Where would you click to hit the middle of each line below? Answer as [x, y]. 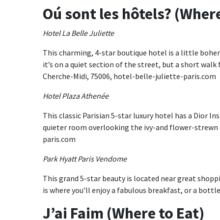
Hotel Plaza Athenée [76, 96]
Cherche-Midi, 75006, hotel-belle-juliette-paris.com [129, 76]
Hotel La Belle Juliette [78, 33]
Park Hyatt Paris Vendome [85, 159]
